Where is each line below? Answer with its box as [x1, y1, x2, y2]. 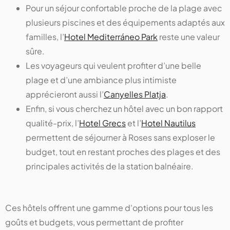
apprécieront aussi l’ [26, 89, 104, 100]
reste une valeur [158, 31, 220, 43]
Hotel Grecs [79, 118, 126, 129]
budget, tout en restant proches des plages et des [26, 146, 220, 158]
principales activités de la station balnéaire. [26, 161, 194, 172]
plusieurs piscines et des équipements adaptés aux [26, 17, 225, 28]
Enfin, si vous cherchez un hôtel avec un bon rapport [26, 103, 223, 114]
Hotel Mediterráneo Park [64, 31, 158, 43]
